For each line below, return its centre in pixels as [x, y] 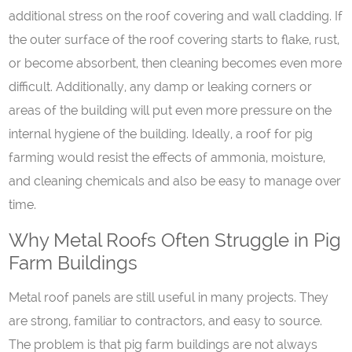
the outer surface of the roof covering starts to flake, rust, [174, 40]
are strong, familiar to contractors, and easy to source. [166, 321]
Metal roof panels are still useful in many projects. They [169, 297]
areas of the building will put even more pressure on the [170, 110]
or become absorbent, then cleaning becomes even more [176, 63]
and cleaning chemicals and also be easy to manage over [175, 181]
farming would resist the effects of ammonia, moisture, [167, 158]
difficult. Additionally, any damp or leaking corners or [161, 87]
